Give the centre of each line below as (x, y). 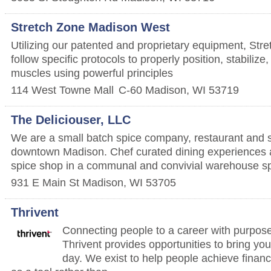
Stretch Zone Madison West (90, 27)
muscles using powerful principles (92, 73)
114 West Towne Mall (62, 90)
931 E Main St (45, 182)
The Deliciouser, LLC (71, 119)
